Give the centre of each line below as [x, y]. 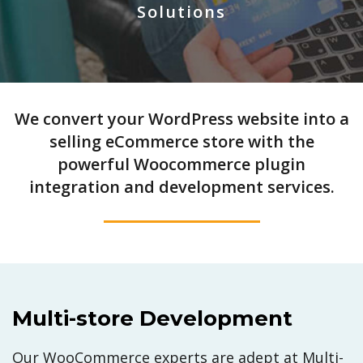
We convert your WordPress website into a [181, 119]
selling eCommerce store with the [181, 141]
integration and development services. [181, 187]
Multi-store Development [152, 318]
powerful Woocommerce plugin [181, 164]
